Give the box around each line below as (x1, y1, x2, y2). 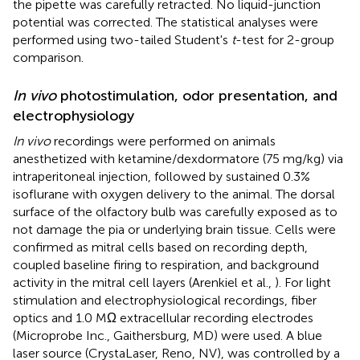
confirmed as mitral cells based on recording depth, (13, 239, 308, 256)
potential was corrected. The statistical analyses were (13, 14, 318, 31)
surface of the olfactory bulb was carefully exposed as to (13, 204, 337, 220)
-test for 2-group (235, 32, 334, 48)
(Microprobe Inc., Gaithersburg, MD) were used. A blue (13, 328, 322, 344)
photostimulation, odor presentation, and (56, 87, 337, 105)
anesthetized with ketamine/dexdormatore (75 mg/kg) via (13, 151, 343, 167)
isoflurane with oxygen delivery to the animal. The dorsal (13, 186, 335, 202)
